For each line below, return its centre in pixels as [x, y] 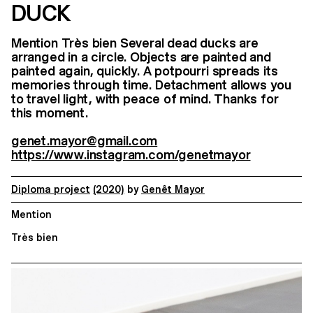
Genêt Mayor [173, 189]
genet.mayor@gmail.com [85, 141]
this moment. [50, 113]
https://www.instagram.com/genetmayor [131, 155]
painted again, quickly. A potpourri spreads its [145, 71]
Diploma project [51, 189]
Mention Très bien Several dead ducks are [135, 43]
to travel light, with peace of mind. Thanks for [145, 99]
